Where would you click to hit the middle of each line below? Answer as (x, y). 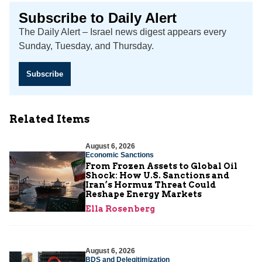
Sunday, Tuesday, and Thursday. (86, 46)
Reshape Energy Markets (144, 194)
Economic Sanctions (120, 155)
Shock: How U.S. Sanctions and (157, 175)
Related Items (49, 119)
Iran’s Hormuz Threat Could (151, 185)
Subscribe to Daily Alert (98, 18)
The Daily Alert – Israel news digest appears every (123, 32)
